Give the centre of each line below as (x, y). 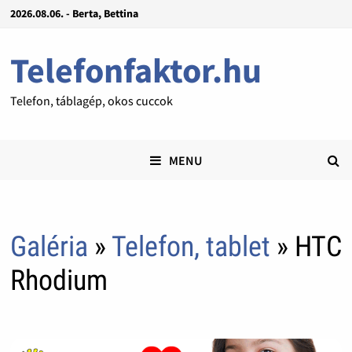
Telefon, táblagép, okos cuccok (91, 101)
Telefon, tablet (194, 247)
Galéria (49, 247)
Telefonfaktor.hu (136, 70)
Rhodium (59, 281)
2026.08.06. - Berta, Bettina (74, 13)
